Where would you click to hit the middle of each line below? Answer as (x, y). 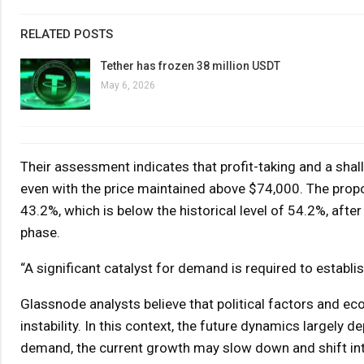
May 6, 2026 (128, 85)
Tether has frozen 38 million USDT (190, 65)
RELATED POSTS (66, 34)
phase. (40, 233)
